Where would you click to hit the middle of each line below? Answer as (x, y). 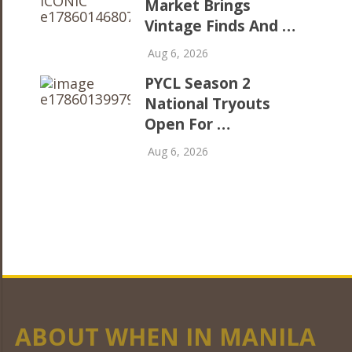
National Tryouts (208, 103)
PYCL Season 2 (198, 83)
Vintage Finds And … (220, 26)
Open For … (188, 124)
